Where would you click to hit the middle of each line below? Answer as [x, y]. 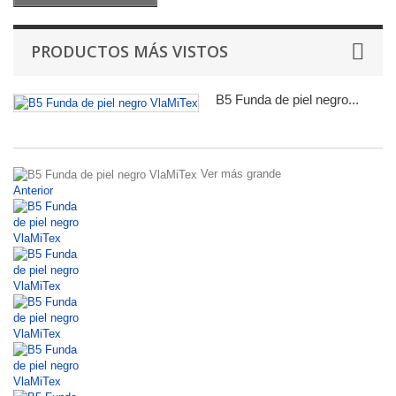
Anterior [33, 190]
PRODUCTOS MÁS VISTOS [129, 51]
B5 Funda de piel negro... [287, 99]
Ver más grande [241, 174]
